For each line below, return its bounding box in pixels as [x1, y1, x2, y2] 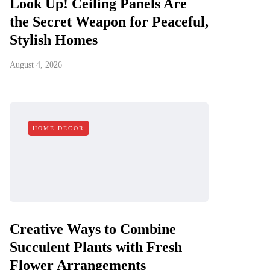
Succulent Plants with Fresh [10, 239, 182, 255]
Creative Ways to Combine [10, 221, 176, 237]
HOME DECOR [33, 125, 84, 131]
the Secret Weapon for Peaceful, [10, 14, 209, 30]
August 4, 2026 [10, 60, 62, 69]
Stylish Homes [10, 32, 98, 48]
